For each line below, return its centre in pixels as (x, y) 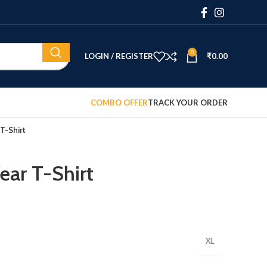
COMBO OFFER (119, 102)
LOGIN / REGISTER (119, 56)
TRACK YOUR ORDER (188, 102)
